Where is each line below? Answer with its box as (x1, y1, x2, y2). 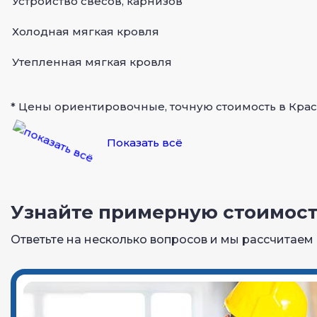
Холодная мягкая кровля (12, 25, 159, 39)
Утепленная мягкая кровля (12, 55, 172, 69)
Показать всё (107, 136, 183, 150)
